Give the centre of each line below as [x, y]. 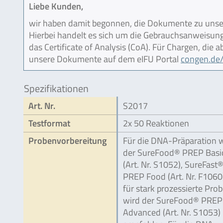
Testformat [49, 123]
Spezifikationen [56, 88]
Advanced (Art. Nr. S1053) [172, 212]
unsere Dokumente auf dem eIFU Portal [105, 59]
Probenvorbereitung [67, 141]
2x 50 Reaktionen [156, 123]
